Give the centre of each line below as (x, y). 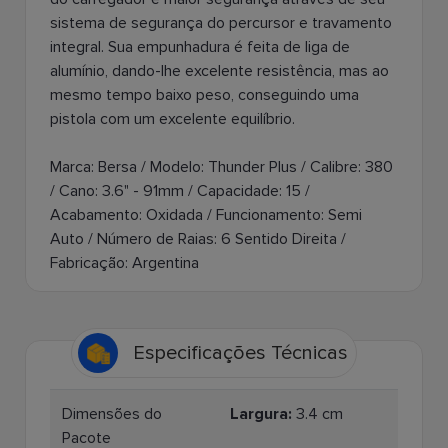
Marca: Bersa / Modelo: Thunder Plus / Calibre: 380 (221, 167)
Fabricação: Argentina (124, 263)
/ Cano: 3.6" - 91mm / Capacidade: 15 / (180, 191)
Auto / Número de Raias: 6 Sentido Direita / (198, 239)
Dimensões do (112, 414)
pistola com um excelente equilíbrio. (172, 119)
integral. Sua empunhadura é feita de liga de (200, 47)
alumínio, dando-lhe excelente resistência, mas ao (219, 71)
